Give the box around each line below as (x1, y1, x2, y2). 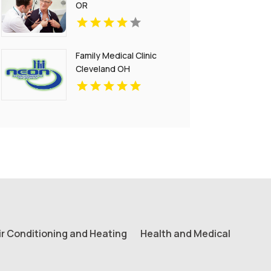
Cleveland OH (75, 63, 130, 74)
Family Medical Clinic (75, 50, 157, 61)
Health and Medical (140, 227, 230, 241)
